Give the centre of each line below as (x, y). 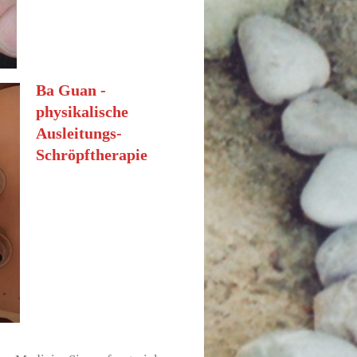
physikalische (82, 111)
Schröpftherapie (92, 154)
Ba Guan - (71, 90)
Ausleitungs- (79, 133)
